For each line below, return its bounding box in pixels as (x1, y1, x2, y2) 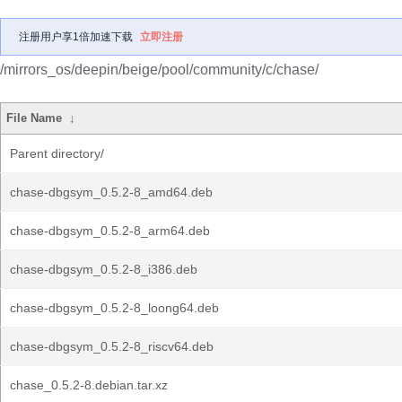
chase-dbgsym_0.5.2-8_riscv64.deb (10, 339, 214, 354)
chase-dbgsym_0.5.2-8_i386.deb (10, 262, 197, 276)
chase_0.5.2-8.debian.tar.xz (10, 378, 168, 392)
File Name (6, 111, 63, 125)
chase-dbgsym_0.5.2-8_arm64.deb (10, 223, 210, 238)
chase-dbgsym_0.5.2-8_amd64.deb (10, 185, 213, 199)
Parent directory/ (10, 146, 104, 161)
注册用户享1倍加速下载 (19, 31, 133, 43)
